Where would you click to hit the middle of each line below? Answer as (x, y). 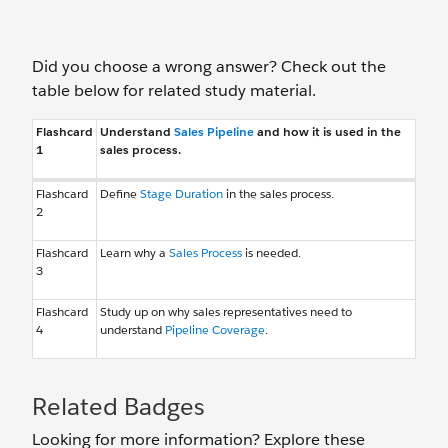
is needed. (271, 252)
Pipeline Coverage (215, 329)
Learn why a (134, 252)
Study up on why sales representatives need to (226, 311)
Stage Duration (181, 193)
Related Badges (118, 406)
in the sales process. (278, 193)
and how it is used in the (327, 131)
